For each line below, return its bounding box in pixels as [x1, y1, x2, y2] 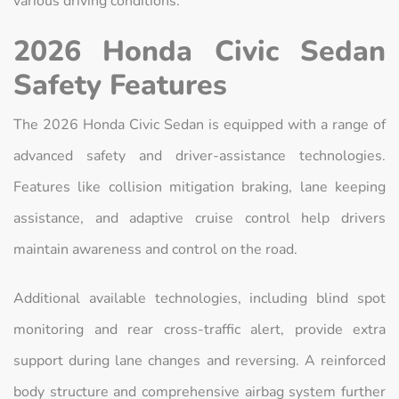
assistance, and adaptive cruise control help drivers [13, 208, 386, 229]
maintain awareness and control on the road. [13, 240, 297, 260]
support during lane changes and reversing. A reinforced [13, 351, 386, 371]
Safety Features [13, 66, 227, 105]
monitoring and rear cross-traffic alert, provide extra [13, 320, 386, 340]
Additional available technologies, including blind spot [13, 289, 386, 309]
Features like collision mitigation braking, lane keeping [13, 177, 386, 198]
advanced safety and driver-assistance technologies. [13, 146, 386, 167]
